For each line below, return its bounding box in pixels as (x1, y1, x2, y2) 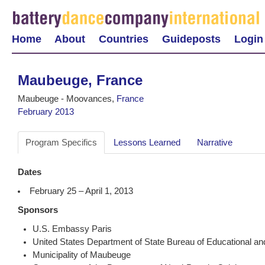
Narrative (197, 137, 232, 147)
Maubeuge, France (18, 72, 143, 88)
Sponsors (18, 205, 58, 215)
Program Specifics (25, 137, 97, 147)
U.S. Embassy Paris (33, 224, 112, 234)
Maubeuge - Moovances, (18, 93, 117, 104)
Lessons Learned (114, 137, 180, 147)
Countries (99, 33, 148, 45)
